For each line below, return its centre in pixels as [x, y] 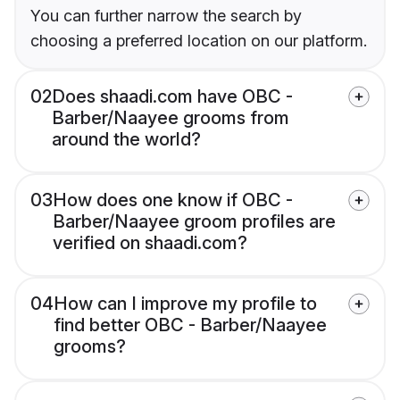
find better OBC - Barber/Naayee [190, 325]
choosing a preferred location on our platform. [199, 41]
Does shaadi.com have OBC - [172, 97]
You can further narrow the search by [166, 16]
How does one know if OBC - [173, 200]
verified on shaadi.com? [150, 243]
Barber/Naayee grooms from [171, 118]
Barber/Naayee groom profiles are [194, 222]
